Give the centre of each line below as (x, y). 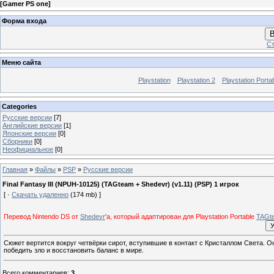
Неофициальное (28, 149)
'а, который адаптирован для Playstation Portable (181, 217)
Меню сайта (21, 63)
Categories (19, 106)
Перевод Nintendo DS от (42, 217)
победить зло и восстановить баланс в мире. (74, 250)
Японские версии (29, 133)
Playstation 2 (196, 80)
